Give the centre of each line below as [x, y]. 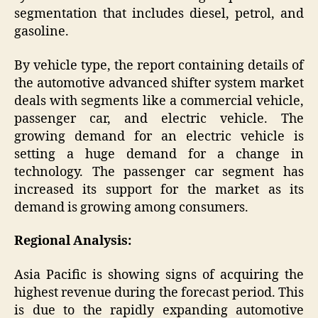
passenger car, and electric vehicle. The [159, 119]
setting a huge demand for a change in [159, 154]
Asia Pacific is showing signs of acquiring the [159, 275]
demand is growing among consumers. [133, 207]
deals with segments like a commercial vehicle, [159, 101]
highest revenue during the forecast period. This [159, 292]
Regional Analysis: [73, 241]
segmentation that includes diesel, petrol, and [159, 14]
